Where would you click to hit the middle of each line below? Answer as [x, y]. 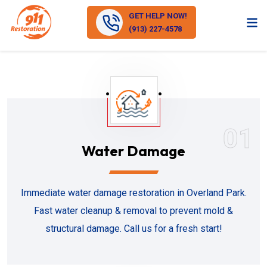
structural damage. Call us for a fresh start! [133, 229]
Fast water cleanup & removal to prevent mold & [133, 211]
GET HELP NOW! [158, 15]
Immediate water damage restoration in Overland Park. [133, 193]
